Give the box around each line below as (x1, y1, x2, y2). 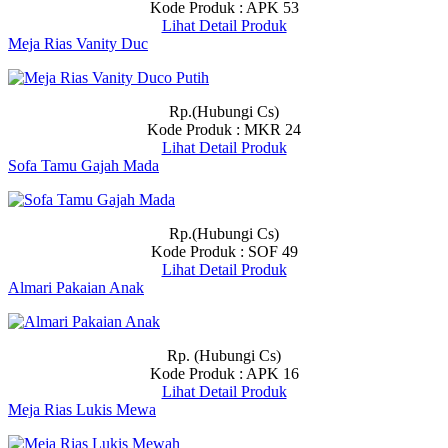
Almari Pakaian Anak (8, 279, 144, 296)
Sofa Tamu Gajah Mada (8, 157, 159, 174)
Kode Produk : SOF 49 (150, 243, 298, 260)
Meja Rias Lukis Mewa (8, 401, 156, 418)
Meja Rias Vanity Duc (8, 35, 148, 52)
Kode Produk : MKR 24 (147, 121, 301, 138)
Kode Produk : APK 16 (149, 365, 299, 382)
